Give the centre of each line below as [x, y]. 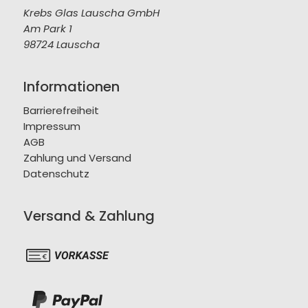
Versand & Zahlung [89, 216]
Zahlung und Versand [77, 158]
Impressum [52, 126]
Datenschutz [56, 174]
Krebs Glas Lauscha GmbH [91, 13]
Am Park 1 [47, 29]
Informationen [71, 87]
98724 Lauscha [61, 45]
